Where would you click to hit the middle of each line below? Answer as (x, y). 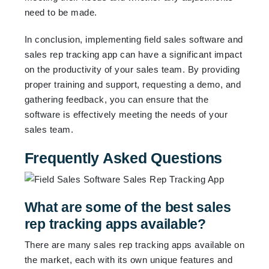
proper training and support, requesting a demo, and (133, 84)
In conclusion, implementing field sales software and (134, 39)
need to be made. (61, 12)
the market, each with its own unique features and (128, 259)
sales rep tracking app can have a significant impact (133, 54)
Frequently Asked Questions (123, 158)
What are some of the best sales (128, 207)
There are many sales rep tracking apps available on (134, 244)
